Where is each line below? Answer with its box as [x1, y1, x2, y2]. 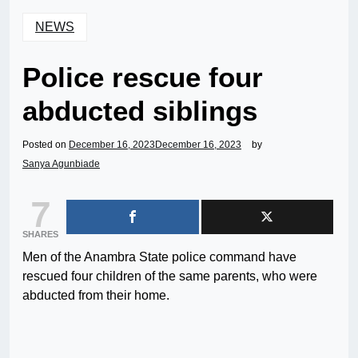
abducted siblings [22, 95, 257, 127]
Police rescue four [22, 62, 263, 93]
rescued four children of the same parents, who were [22, 269, 317, 284]
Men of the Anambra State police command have [22, 250, 296, 265]
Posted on [22, 139, 69, 151]
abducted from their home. [22, 288, 169, 303]
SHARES [22, 229, 58, 240]
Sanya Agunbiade [22, 158, 100, 170]
